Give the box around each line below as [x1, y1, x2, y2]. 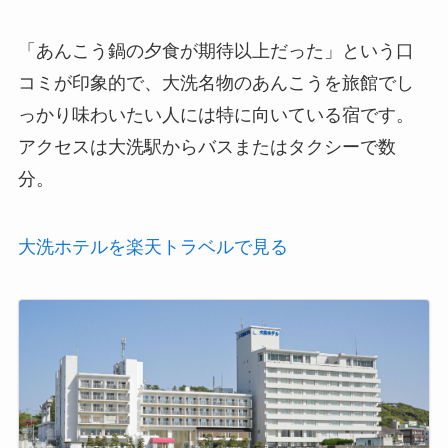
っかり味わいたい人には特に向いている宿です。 [17, 104, 414, 125]
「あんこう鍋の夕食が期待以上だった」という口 [17, 40, 414, 61]
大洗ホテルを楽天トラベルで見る [17, 236, 288, 257]
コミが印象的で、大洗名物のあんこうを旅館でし [17, 72, 414, 93]
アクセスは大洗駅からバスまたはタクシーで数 [17, 136, 396, 157]
